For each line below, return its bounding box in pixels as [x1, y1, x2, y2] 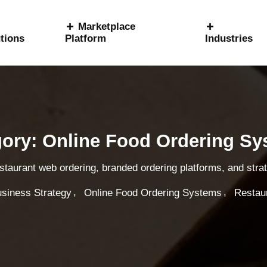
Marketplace [77, 21, 135, 32]
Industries [205, 33, 253, 44]
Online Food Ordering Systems [83, 187, 222, 198]
